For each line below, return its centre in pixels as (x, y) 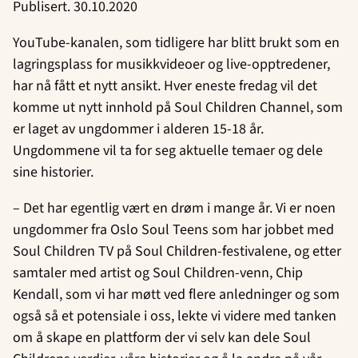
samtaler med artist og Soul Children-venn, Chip (158, 272)
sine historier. (55, 172)
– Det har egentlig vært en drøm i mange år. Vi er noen (174, 208)
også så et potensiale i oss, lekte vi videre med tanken (175, 316)
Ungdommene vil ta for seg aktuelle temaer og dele (168, 150)
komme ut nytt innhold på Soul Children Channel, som (178, 107)
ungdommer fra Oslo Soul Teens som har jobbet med (173, 229)
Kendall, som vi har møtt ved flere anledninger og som (176, 294)
